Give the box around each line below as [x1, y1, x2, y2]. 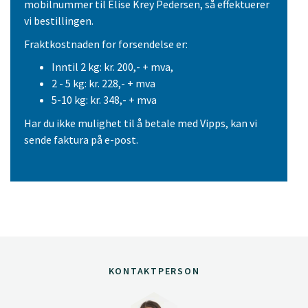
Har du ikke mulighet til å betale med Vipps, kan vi [24, 115, 257, 130]
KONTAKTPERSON [108, 265, 200, 278]
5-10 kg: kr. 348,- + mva [52, 93, 157, 107]
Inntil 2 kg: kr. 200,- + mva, [52, 60, 173, 74]
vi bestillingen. [24, 14, 93, 28]
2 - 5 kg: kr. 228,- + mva [52, 76, 155, 91]
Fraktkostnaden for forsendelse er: [24, 36, 188, 51]
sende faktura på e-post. [24, 132, 140, 146]
